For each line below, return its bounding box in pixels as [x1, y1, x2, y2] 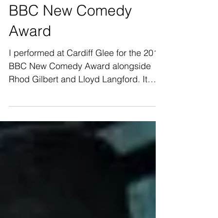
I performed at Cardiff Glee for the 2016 [9, 65, 163, 76]
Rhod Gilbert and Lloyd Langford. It [9, 91, 147, 102]
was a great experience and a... [9, 104, 133, 115]
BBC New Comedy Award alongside [9, 78, 151, 89]
